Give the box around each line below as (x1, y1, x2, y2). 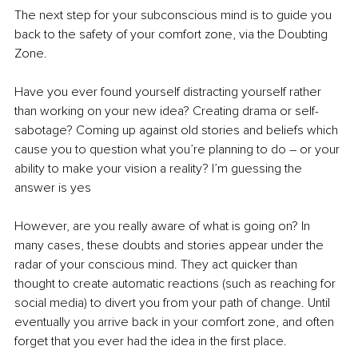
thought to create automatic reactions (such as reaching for (14, 276, 339, 292)
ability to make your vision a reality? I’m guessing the (14, 161, 305, 177)
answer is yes (14, 180, 91, 197)
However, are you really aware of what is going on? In (14, 218, 313, 235)
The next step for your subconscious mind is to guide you (14, 7, 335, 24)
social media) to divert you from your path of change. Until (14, 295, 333, 312)
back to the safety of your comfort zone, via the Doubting (14, 26, 331, 43)
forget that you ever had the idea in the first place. (14, 333, 290, 350)
